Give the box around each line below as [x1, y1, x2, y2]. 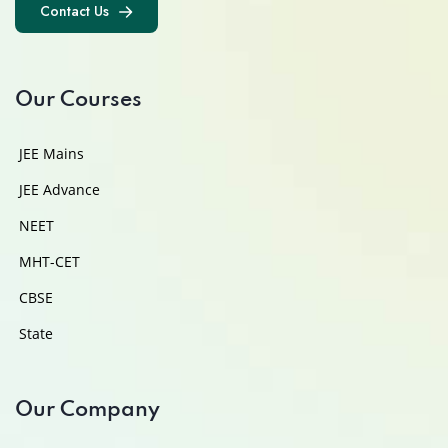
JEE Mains [19, 143, 84, 163]
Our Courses [15, 89, 142, 111]
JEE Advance [19, 179, 100, 199]
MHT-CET [19, 251, 80, 271]
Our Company [15, 399, 160, 421]
